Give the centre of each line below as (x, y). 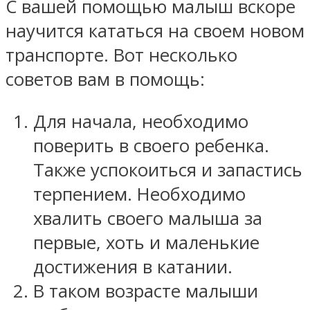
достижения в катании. (133, 266)
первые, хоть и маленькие (146, 242)
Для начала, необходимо (141, 121)
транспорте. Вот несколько (121, 55)
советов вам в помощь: (105, 80)
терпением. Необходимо (139, 194)
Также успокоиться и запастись (168, 170)
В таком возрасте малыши (146, 291)
